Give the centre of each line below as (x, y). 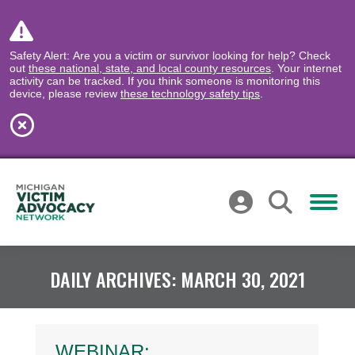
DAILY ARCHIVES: (115, 279)
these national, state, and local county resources (150, 68)
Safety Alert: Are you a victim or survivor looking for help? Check (170, 55)
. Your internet (306, 68)
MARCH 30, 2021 (242, 279)
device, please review (65, 94)
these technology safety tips (190, 94)
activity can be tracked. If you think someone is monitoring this (165, 81)
